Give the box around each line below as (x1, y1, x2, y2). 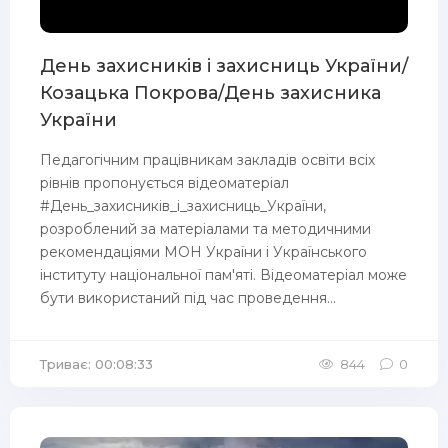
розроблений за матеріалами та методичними (40, 220, 371, 238)
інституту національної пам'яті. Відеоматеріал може (40, 266, 407, 284)
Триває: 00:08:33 (40, 356, 153, 372)
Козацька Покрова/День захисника (40, 82, 381, 104)
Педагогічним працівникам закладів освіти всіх (40, 151, 375, 169)
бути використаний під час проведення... (40, 289, 336, 307)
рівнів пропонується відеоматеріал (40, 174, 289, 192)
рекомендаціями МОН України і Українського (40, 243, 367, 261)
